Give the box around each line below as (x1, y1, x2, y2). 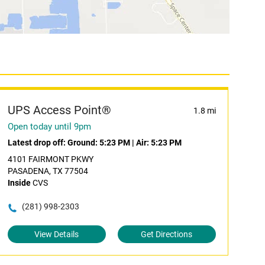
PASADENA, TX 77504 (7, 166, 88, 176)
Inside (7, 178, 31, 188)
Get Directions (141, 230, 193, 239)
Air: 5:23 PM (135, 138, 182, 147)
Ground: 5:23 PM (67, 138, 130, 147)
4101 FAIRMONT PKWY (7, 154, 93, 164)
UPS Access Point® (7, 103, 111, 117)
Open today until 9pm (7, 121, 91, 132)
